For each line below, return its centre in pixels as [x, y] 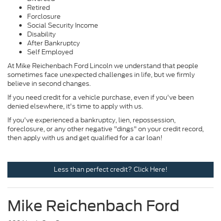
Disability [41, 35]
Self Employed [50, 52]
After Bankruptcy [54, 43]
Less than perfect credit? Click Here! [110, 170]
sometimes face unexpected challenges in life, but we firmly [101, 75]
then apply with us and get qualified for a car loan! [85, 138]
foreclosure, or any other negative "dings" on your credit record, [106, 129]
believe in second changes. [49, 84]
